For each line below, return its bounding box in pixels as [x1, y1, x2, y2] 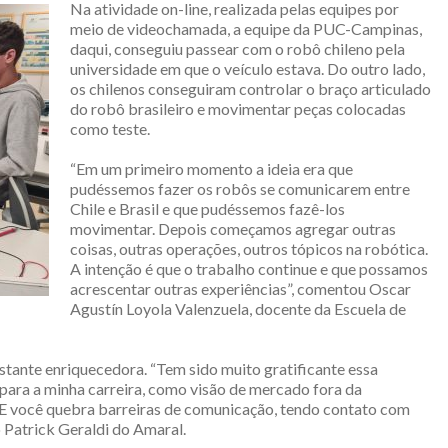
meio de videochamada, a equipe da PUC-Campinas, [70, 18, 422, 38]
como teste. [70, 118, 150, 138]
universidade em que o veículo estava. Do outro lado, [70, 58, 425, 78]
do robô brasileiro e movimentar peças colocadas [70, 98, 406, 118]
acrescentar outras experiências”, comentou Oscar [70, 278, 411, 298]
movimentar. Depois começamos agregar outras [70, 218, 396, 238]
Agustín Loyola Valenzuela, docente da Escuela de [70, 298, 406, 318]
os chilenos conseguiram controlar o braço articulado [70, 78, 431, 98]
